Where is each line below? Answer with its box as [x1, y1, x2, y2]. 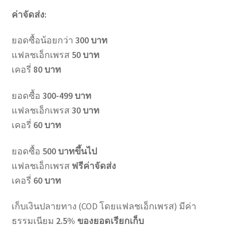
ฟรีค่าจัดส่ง [71, 159, 116, 172]
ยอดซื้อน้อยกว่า [11, 34, 75, 46]
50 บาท [71, 49, 99, 61]
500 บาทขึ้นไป [42, 145, 97, 157]
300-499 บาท [42, 89, 91, 101]
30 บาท [71, 104, 99, 116]
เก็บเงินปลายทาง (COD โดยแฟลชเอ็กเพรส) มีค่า [11, 200, 196, 212]
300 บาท [75, 34, 107, 46]
